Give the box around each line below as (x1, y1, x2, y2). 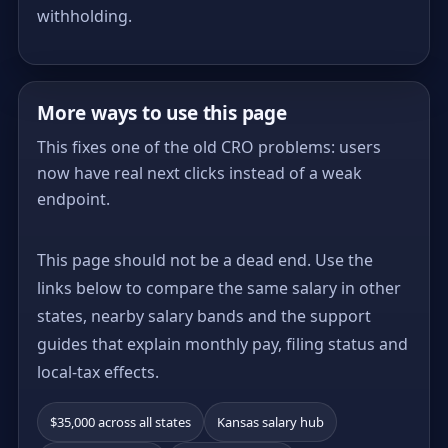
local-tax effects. (37, 360, 159, 383)
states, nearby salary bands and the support (37, 304, 371, 327)
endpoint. (37, 187, 110, 210)
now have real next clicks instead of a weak (37, 161, 362, 184)
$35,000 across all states (50, 412, 191, 431)
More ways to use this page (37, 99, 287, 126)
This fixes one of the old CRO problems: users (37, 135, 381, 158)
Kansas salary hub (217, 412, 324, 431)
